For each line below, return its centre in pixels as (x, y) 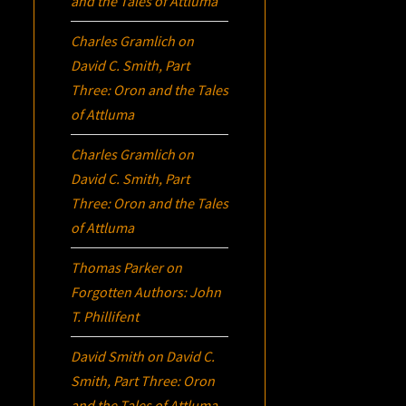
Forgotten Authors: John (146, 291)
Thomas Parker (117, 267)
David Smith (108, 356)
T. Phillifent (105, 316)
